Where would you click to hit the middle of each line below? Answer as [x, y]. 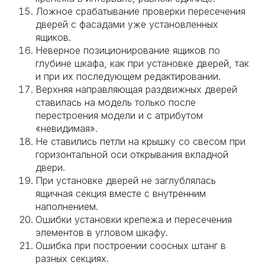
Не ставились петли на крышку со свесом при [140, 141]
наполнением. [67, 206]
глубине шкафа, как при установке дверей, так [142, 63]
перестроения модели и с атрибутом [119, 115]
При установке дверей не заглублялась [126, 180]
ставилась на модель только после [116, 102]
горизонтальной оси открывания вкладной [132, 154]
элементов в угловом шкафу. [102, 232]
